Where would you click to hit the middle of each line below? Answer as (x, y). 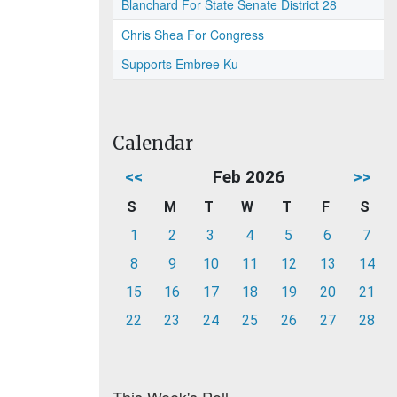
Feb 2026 (248, 177)
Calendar (153, 143)
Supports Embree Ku (180, 64)
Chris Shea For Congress (193, 35)
